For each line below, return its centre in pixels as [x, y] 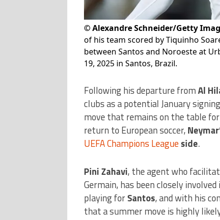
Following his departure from [141, 90]
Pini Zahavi [106, 171]
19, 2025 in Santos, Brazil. [130, 63]
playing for [105, 198]
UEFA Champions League [131, 143]
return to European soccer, [136, 130]
